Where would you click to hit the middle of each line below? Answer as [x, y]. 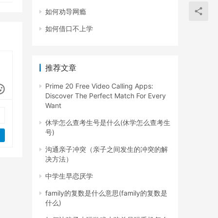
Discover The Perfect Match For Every [106, 96]
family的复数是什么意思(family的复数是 [106, 193]
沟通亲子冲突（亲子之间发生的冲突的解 [107, 149]
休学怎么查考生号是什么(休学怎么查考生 [108, 123]
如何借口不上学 [69, 29]
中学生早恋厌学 [69, 176]
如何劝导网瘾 [66, 12]
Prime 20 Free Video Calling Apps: [99, 86]
